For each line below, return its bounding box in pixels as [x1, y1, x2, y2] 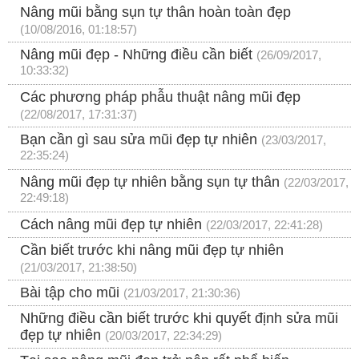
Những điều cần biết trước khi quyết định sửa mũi [20, 310, 338, 327]
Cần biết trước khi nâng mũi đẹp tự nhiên [20, 242, 284, 259]
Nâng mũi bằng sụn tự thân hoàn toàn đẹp [20, 4, 291, 21]
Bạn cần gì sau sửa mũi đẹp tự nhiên [20, 131, 257, 148]
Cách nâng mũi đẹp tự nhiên [20, 216, 202, 233]
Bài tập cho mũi [20, 284, 119, 301]
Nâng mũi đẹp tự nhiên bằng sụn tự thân [20, 174, 280, 191]
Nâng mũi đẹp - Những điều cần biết [20, 46, 252, 63]
